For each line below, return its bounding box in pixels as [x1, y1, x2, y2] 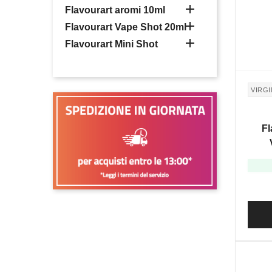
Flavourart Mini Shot [65, 38, 158, 49]
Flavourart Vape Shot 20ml [65, 21, 186, 32]
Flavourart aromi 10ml [65, 4, 165, 15]
